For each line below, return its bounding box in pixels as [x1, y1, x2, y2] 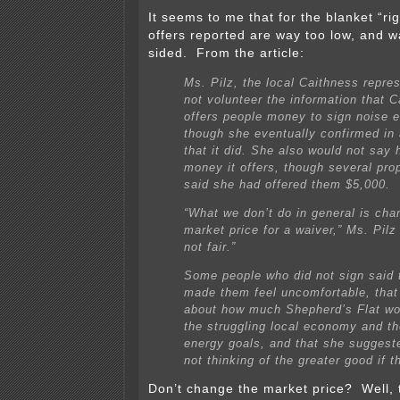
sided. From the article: [148, 46, 304, 61]
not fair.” [184, 240, 236, 254]
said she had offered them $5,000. [184, 178, 390, 192]
